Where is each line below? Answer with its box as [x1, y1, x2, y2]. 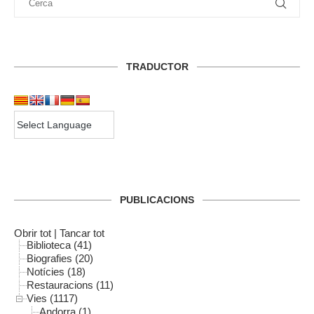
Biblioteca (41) [27, 238, 92, 251]
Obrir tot [14, 226, 51, 239]
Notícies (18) [27, 265, 86, 278]
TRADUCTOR [125, 60, 189, 72]
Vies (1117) [27, 292, 78, 304]
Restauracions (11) [27, 278, 114, 291]
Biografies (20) [27, 252, 93, 264]
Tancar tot [60, 226, 104, 239]
